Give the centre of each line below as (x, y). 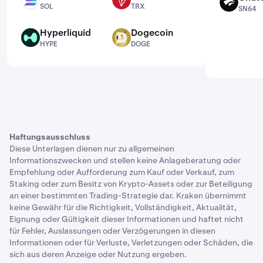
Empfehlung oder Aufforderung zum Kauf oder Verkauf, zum (122, 172)
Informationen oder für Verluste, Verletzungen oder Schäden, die (131, 242)
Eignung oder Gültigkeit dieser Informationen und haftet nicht (127, 219)
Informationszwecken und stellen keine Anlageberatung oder (125, 160)
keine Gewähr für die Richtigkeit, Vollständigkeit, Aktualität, (123, 207)
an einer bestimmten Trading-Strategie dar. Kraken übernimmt (128, 195)
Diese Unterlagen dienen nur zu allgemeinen (92, 149)
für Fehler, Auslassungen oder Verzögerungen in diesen (112, 231)
